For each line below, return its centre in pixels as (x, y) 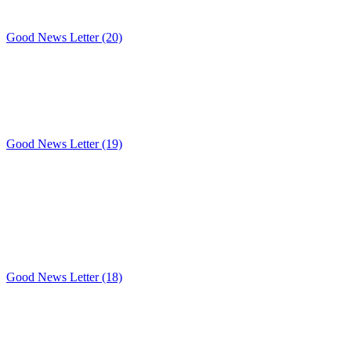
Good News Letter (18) (64, 277)
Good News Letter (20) (64, 37)
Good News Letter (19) (64, 143)
